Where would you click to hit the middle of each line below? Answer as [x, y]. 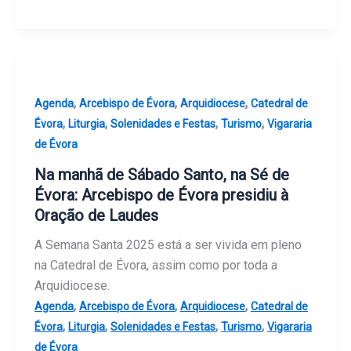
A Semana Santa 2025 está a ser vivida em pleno [168, 244]
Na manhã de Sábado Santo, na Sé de [162, 174]
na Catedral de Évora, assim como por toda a [156, 265]
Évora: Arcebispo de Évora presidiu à [161, 195]
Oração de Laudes [96, 215]
